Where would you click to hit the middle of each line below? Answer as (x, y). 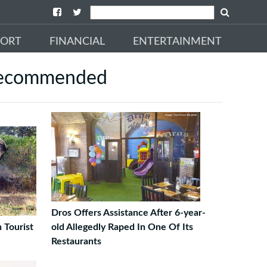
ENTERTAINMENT (177, 41)
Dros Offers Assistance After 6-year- (128, 213)
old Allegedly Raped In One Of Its (122, 227)
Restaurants (76, 241)
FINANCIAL (77, 41)
